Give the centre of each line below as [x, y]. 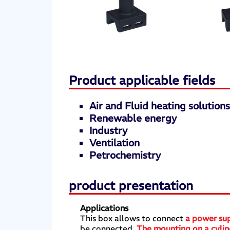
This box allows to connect [132, 218]
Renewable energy [133, 118]
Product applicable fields [142, 80]
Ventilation [115, 142]
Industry [109, 130]
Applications [104, 208]
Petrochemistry [125, 155]
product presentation [131, 185]
